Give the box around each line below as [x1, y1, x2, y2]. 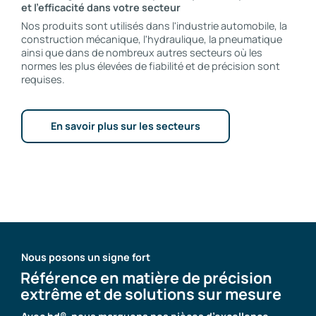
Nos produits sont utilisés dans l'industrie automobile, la [21, 18, 287, 32]
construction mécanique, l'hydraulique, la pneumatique [21, 32, 282, 46]
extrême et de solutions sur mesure [20, 284, 282, 305]
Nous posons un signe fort [21, 250, 150, 264]
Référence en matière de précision [20, 267, 273, 288]
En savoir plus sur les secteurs [51, 119, 200, 133]
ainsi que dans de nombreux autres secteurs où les [21, 45, 262, 59]
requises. [21, 72, 65, 86]
